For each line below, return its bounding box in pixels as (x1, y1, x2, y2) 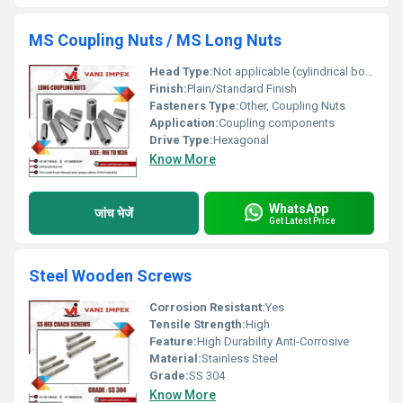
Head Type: (149, 65, 213, 78)
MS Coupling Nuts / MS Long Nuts (29, 31, 282, 49)
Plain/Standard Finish (187, 82, 297, 95)
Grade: (149, 369, 189, 382)
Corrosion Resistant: (149, 300, 265, 314)
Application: (149, 116, 219, 130)
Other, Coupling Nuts (239, 99, 345, 112)
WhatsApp (269, 201, 328, 216)
